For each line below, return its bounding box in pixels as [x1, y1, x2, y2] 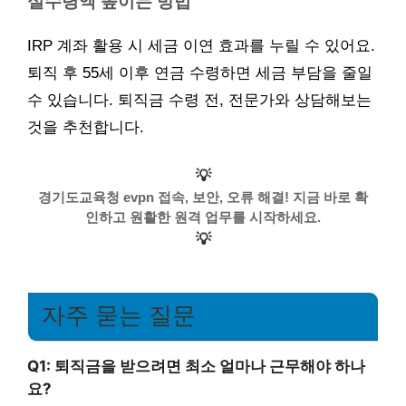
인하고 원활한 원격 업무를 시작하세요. [85, 208, 321, 225]
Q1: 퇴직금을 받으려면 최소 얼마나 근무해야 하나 [27, 357, 365, 376]
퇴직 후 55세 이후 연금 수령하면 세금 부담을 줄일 [27, 64, 372, 82]
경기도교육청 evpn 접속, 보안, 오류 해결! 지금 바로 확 [38, 188, 368, 205]
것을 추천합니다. [27, 119, 144, 137]
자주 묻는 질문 [42, 302, 196, 328]
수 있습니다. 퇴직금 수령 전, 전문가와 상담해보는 [27, 92, 372, 110]
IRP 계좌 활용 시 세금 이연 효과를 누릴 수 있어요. [27, 37, 375, 55]
